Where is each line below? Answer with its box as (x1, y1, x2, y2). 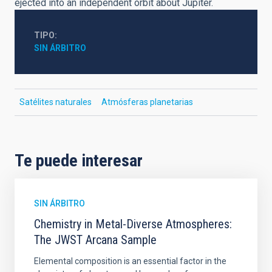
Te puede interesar (15, 151, 143, 171)
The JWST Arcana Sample (34, 233, 157, 247)
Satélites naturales (19, 97, 92, 107)
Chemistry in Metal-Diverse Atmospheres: (34, 217, 232, 231)
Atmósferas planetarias (101, 97, 193, 107)
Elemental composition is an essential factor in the (34, 256, 226, 266)
